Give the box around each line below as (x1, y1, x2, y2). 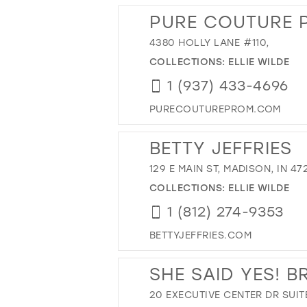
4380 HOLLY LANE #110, (149, 35, 269, 49)
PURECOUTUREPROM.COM (149, 101, 281, 115)
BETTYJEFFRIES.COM (149, 228, 251, 241)
